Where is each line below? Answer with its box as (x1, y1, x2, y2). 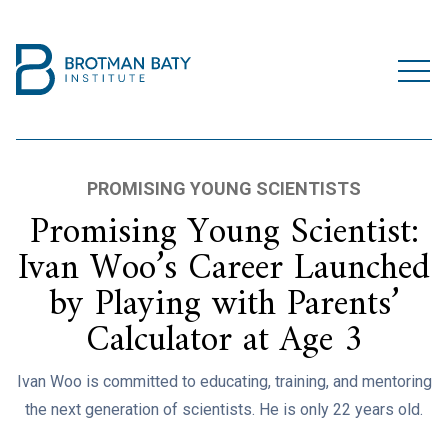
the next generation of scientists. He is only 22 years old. (25, 400, 423, 419)
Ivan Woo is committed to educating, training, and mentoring (16, 372, 432, 391)
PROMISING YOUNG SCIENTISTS (87, 178, 361, 199)
